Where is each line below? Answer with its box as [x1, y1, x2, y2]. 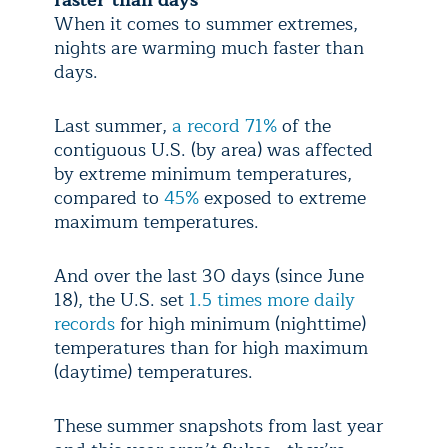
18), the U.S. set [54, 284, 189, 315]
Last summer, [54, 110, 167, 141]
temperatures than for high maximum [54, 332, 368, 363]
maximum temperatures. [54, 206, 259, 237]
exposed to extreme [199, 182, 366, 213]
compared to [54, 182, 164, 213]
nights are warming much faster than [54, 32, 364, 63]
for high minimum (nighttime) [115, 308, 366, 339]
